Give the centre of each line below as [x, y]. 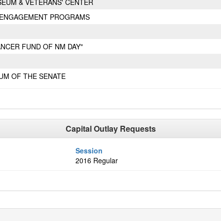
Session [89, 150]
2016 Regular [97, 160]
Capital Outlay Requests [110, 129]
